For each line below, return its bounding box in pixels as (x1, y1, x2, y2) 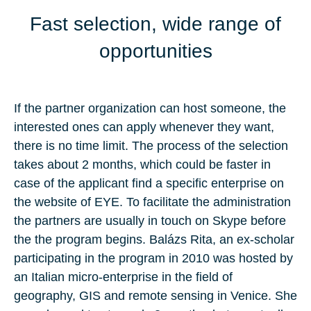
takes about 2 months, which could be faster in (14, 158, 271, 172)
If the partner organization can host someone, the (14, 101, 286, 116)
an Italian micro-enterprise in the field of (14, 270, 233, 285)
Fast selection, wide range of (30, 13, 281, 35)
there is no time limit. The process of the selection (14, 139, 288, 153)
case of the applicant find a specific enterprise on (14, 176, 284, 191)
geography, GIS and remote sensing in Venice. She (14, 289, 297, 303)
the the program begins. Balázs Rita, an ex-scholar (14, 233, 294, 247)
